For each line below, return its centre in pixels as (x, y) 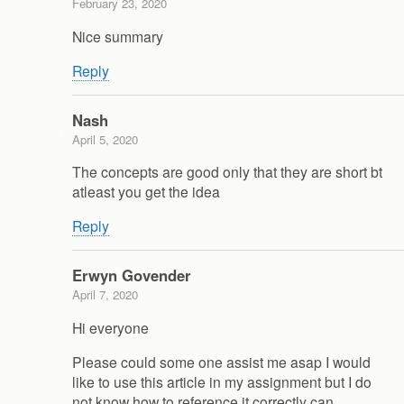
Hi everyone (110, 327)
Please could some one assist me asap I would (221, 361)
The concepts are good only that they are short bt (227, 172)
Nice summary (118, 36)
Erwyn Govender (132, 275)
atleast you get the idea (146, 192)
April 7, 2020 (105, 295)
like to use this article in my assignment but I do (222, 381)
